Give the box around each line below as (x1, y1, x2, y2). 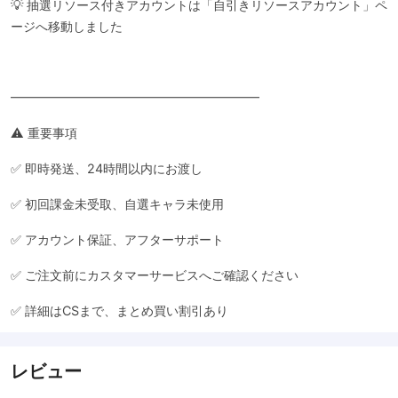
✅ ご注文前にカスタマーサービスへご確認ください (11, 267, 298, 283)
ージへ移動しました (11, 19, 123, 34)
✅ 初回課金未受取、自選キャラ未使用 (11, 196, 224, 211)
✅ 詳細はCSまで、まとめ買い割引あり (11, 303, 228, 318)
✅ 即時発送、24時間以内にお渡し (11, 161, 203, 176)
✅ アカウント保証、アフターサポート (11, 232, 224, 247)
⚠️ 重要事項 (11, 125, 77, 140)
